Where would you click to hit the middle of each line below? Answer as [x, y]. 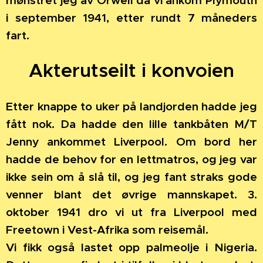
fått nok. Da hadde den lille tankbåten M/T [131, 124]
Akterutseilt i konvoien [131, 71]
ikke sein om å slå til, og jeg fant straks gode [131, 177]
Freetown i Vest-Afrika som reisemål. [107, 230]
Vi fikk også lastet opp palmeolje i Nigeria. [131, 247]
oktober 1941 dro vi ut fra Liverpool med [131, 212]
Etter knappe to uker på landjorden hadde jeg [131, 107]
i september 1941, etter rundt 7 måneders [131, 18]
